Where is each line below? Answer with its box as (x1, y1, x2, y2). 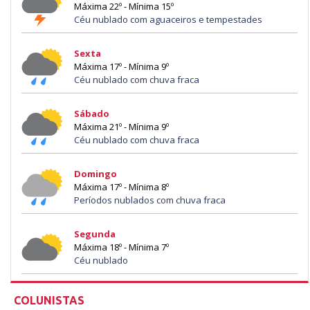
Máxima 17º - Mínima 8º (74, 180, 169, 193)
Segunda (74, 227, 116, 240)
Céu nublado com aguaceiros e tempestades (74, 12, 262, 26)
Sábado (74, 107, 109, 120)
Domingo (74, 167, 117, 180)
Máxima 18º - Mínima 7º (74, 240, 169, 253)
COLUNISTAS (14, 294, 84, 307)
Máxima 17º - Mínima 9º (74, 60, 169, 73)
